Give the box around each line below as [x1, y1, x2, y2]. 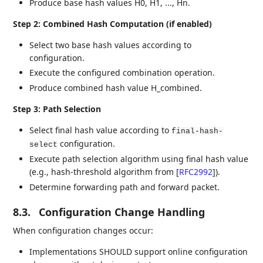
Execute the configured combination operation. [29, 67, 215, 79]
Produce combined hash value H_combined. [29, 82, 203, 93]
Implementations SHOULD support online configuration [29, 245, 248, 257]
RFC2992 [179, 166, 213, 178]
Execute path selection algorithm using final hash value [29, 153, 249, 165]
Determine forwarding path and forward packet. [29, 181, 220, 193]
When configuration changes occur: [13, 224, 154, 236]
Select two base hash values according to [29, 39, 192, 50]
